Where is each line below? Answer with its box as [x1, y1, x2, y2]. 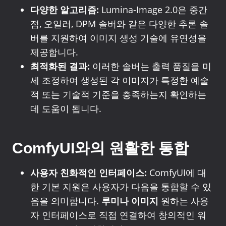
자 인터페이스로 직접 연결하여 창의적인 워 [30, 209, 206, 221]
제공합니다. [30, 46, 78, 58]
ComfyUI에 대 [147, 166, 206, 179]
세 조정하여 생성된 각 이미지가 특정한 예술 [30, 74, 209, 86]
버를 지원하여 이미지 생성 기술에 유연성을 [30, 32, 206, 44]
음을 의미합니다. [30, 195, 101, 207]
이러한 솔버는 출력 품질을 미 [90, 60, 211, 72]
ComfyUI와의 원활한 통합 [12, 140, 189, 156]
